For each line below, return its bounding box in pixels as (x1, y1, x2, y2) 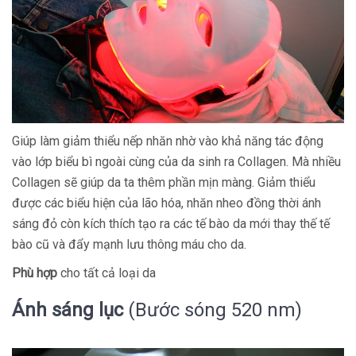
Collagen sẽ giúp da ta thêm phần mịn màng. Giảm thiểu (12, 175, 315, 190)
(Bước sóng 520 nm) (123, 299, 302, 321)
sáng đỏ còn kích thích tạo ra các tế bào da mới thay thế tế (12, 216, 330, 231)
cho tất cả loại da (57, 265, 156, 281)
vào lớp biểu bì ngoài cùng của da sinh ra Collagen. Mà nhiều (12, 154, 341, 169)
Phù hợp (12, 265, 57, 281)
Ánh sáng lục (12, 299, 123, 321)
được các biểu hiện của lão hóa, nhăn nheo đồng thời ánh (12, 195, 321, 211)
